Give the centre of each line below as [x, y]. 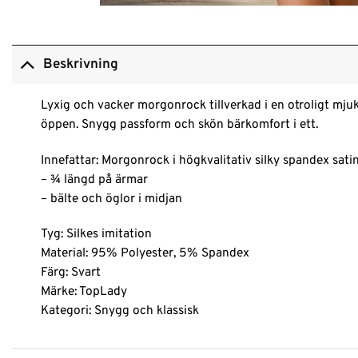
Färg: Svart [70, 272]
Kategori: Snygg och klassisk [119, 310]
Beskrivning [81, 64]
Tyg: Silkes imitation [96, 234]
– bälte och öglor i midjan [111, 199]
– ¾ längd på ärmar [94, 179]
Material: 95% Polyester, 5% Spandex [145, 253]
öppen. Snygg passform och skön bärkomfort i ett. [179, 125]
